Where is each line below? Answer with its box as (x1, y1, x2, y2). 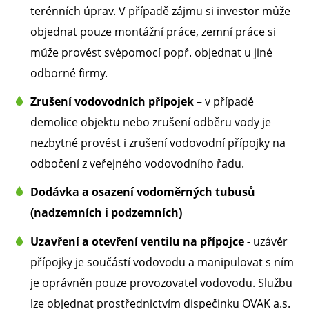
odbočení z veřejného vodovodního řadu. (30, 156, 244, 172)
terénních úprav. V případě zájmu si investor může (30, 3, 290, 19)
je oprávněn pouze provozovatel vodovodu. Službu (30, 275, 292, 290)
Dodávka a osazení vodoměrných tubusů (30, 184, 255, 200)
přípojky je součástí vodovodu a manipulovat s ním (30, 254, 294, 270)
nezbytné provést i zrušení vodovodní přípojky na (30, 135, 286, 151)
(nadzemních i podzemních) (30, 205, 182, 221)
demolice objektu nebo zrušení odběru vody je (30, 114, 271, 130)
